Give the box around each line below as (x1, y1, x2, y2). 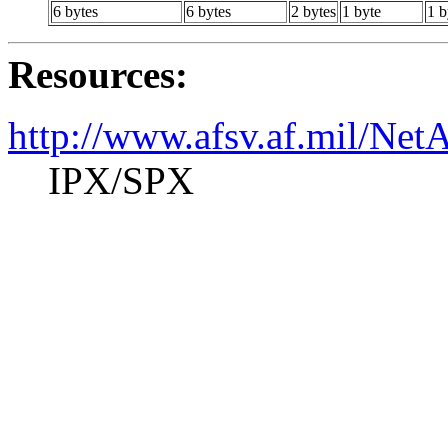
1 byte (342, 2, 381, 20)
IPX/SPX (48, 158, 194, 202)
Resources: (8, 52, 188, 96)
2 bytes (291, 2, 336, 20)
